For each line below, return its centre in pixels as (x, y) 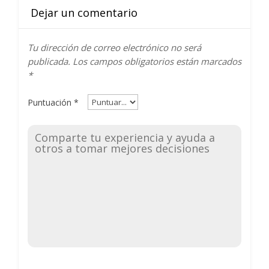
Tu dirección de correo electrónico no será (114, 47)
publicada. (49, 61)
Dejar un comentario (84, 13)
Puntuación (51, 102)
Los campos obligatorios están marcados (156, 61)
